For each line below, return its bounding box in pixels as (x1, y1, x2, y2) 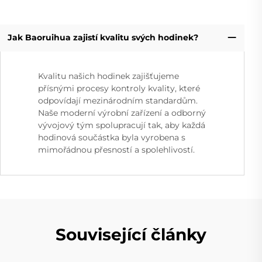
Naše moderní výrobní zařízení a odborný (38, 107, 206, 118)
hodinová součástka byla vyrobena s (38, 132, 185, 143)
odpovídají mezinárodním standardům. (38, 95, 198, 106)
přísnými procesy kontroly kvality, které (38, 82, 200, 94)
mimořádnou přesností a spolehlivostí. (38, 144, 195, 155)
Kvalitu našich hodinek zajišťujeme (38, 70, 179, 81)
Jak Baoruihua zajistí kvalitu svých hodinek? (7, 32, 198, 43)
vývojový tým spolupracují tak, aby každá (38, 119, 205, 130)
